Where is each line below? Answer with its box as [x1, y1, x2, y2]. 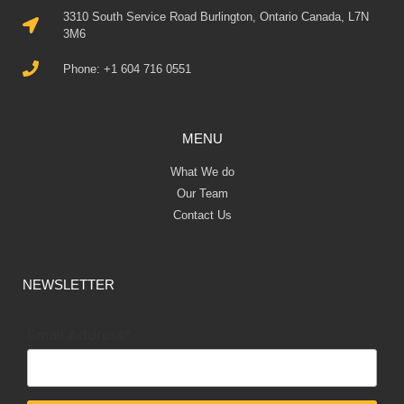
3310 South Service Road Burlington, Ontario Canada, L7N [62, 9, 369, 23]
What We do [170, 164, 234, 179]
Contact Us [172, 207, 232, 222]
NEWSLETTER [23, 276, 115, 292]
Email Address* [27, 326, 132, 344]
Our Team [176, 186, 228, 200]
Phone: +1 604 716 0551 [62, 61, 191, 76]
